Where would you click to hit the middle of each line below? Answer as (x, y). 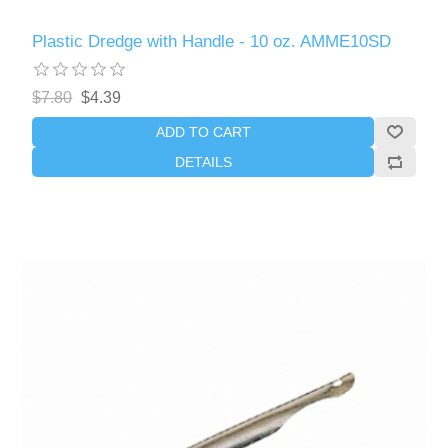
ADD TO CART (203, 131)
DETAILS (203, 161)
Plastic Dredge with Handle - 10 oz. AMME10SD (212, 41)
